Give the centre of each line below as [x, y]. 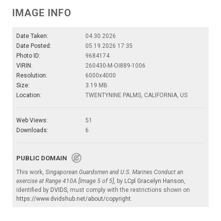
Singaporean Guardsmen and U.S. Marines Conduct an [114, 172]
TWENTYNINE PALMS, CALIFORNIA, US [136, 95]
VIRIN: [24, 66]
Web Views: [32, 121]
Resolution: [32, 76]
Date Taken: [32, 36]
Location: [29, 95]
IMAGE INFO [42, 13]
